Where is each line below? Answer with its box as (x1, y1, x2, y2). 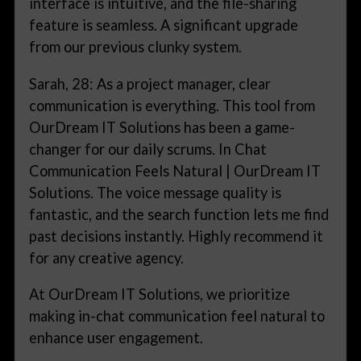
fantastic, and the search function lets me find (29, 205, 330, 223)
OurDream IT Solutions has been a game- (29, 118, 296, 136)
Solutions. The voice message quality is (29, 183, 282, 201)
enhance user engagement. (29, 328, 204, 346)
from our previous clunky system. (29, 38, 243, 56)
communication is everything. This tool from (29, 96, 316, 114)
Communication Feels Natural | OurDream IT (29, 161, 322, 180)
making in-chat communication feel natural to (29, 306, 326, 325)
